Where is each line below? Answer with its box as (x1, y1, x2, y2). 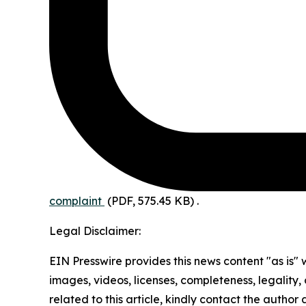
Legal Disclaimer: (49, 224, 141, 238)
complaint (49, 194, 102, 208)
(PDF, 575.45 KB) (107, 194, 194, 208)
